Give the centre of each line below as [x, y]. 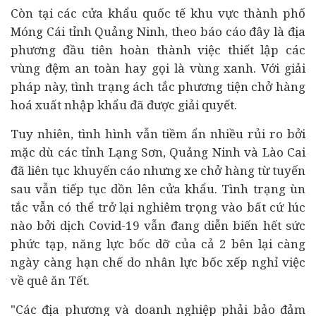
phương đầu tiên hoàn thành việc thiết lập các [158, 50]
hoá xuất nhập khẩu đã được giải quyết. [124, 105]
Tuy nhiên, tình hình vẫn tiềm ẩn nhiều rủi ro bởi [158, 134]
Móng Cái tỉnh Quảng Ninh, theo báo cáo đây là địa [158, 31]
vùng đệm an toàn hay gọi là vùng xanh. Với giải [158, 68]
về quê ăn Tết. [50, 280]
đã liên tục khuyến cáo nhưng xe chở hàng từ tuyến [158, 170]
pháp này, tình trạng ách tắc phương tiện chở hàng [158, 86]
